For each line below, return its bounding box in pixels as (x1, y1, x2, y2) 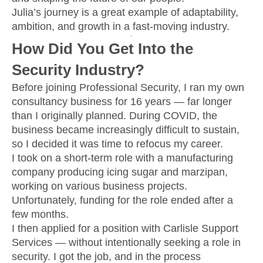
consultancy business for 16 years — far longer (12, 96, 232, 108)
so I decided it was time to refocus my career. (12, 138, 223, 150)
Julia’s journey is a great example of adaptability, (12, 6, 238, 18)
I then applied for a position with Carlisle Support (12, 222, 238, 235)
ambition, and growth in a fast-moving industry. (12, 20, 230, 32)
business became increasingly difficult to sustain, (12, 124, 240, 136)
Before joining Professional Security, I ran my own (12, 82, 244, 94)
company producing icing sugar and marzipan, (12, 166, 228, 178)
